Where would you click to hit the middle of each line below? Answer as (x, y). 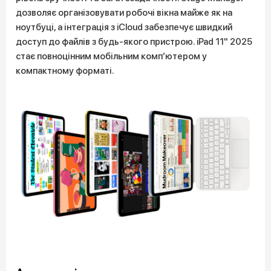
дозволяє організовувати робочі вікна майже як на (124, 13)
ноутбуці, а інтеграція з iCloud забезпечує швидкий (124, 27)
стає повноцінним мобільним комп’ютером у (111, 56)
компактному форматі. (65, 71)
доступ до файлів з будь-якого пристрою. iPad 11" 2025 (134, 42)
